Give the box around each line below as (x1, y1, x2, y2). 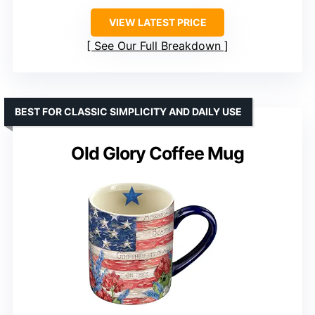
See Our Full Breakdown (94, 39, 221, 53)
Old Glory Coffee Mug (71, 143, 244, 165)
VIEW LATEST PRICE (108, 16, 207, 29)
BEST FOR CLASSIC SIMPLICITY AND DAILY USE (15, 105, 242, 118)
